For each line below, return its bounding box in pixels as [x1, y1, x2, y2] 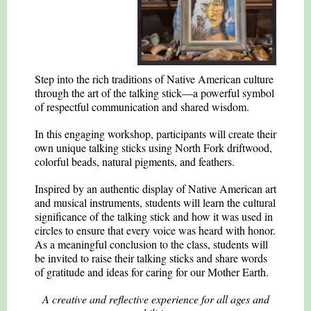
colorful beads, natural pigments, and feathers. [35, 154, 235, 169]
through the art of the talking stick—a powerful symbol [35, 85, 274, 100]
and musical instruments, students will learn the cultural [35, 195, 276, 210]
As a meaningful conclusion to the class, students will [35, 237, 268, 251]
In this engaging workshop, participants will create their [35, 126, 276, 141]
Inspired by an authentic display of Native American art [35, 181, 276, 196]
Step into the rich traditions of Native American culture [35, 72, 274, 86]
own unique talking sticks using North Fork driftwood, [35, 140, 272, 155]
